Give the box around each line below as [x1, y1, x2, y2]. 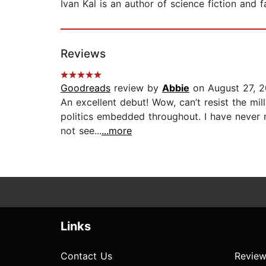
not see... [61, 125, 102, 137]
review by [110, 82, 162, 94]
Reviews [61, 47, 106, 61]
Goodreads [61, 82, 110, 94]
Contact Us [61, 250, 112, 262]
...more [102, 125, 132, 137]
